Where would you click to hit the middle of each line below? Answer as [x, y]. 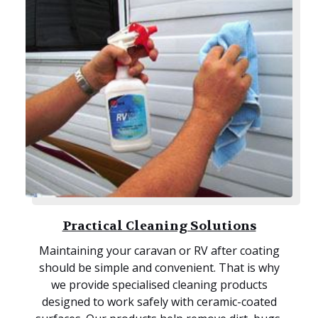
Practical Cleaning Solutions [159, 226]
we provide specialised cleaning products [159, 285]
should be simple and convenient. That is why [159, 268]
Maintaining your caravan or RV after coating [159, 251]
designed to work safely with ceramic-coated [159, 302]
